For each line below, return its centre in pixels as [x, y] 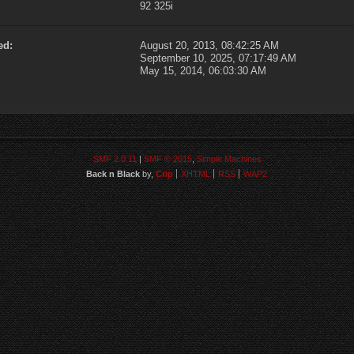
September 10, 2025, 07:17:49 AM [218, 58]
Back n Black [113, 174]
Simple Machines [229, 159]
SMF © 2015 [168, 159]
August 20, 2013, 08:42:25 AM [210, 46]
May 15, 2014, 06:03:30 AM [203, 71]
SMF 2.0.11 [115, 159]
